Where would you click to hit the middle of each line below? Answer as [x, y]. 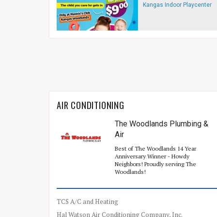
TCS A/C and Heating [87, 201]
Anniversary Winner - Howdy [152, 156]
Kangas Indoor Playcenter [178, 5]
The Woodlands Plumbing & [162, 124]
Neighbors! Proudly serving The [155, 164]
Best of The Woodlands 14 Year [155, 148]
